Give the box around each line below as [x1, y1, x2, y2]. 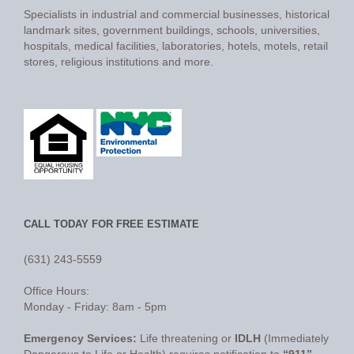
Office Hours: [24, 284, 89, 297]
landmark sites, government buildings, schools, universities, [24, 24, 320, 36]
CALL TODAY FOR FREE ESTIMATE [24, 218, 199, 230]
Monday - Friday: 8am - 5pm [24, 300, 167, 313]
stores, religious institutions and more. [24, 55, 213, 68]
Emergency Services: [24, 332, 137, 345]
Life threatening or [137, 332, 235, 345]
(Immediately [261, 332, 329, 345]
